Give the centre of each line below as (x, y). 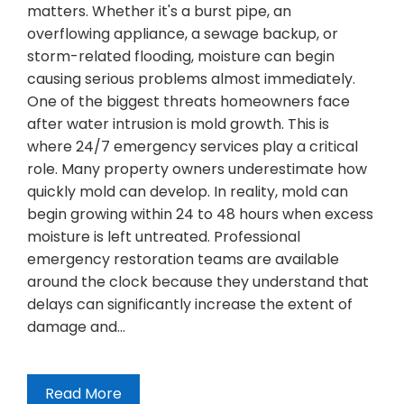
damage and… (76, 327)
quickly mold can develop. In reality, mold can (188, 192)
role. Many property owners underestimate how (197, 170)
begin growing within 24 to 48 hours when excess (200, 215)
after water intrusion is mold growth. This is (178, 124)
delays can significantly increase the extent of (190, 305)
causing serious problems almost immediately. (191, 79)
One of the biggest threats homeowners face (188, 102)
